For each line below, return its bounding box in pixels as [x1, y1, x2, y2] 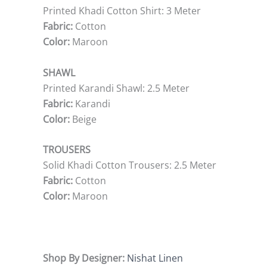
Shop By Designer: [43, 251, 127, 265]
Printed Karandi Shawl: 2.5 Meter [43, 81, 190, 95]
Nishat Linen [127, 251, 183, 265]
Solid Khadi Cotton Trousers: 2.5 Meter [43, 159, 216, 172]
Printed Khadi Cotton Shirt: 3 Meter [43, 4, 201, 18]
